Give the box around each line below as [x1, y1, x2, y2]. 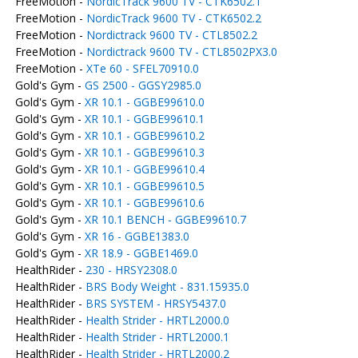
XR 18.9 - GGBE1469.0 [84, 245, 198, 261]
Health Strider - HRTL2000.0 [85, 312, 229, 328]
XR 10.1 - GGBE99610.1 [84, 111, 205, 126]
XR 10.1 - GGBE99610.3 [84, 145, 205, 160]
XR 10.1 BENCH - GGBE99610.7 [84, 212, 246, 227]
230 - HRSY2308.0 [85, 262, 177, 277]
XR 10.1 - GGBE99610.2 [84, 128, 205, 143]
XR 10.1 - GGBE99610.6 [84, 195, 205, 210]
